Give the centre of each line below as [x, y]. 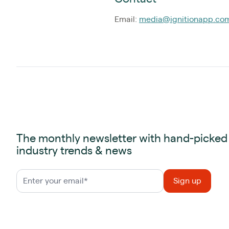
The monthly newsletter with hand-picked [122, 138]
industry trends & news [74, 151]
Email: [127, 19]
